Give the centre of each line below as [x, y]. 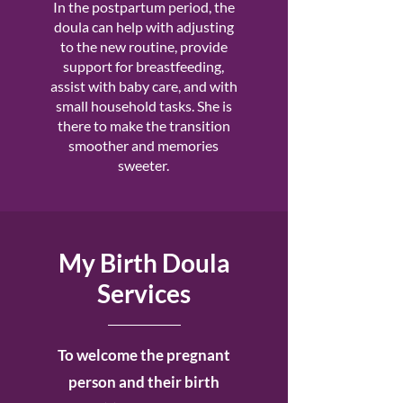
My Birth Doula [144, 263]
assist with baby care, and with [143, 86]
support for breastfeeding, [143, 66]
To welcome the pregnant [144, 355]
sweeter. [143, 165]
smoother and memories [143, 145]
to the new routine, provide [143, 46]
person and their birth [144, 382]
